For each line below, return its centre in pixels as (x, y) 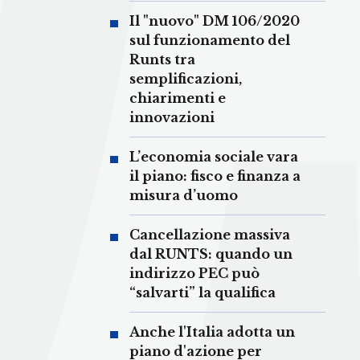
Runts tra (162, 60)
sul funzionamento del (210, 41)
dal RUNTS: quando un (211, 254)
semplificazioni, (186, 79)
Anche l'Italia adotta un (212, 332)
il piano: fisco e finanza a (215, 176)
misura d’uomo (184, 196)
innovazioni (172, 118)
